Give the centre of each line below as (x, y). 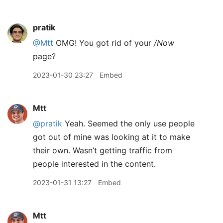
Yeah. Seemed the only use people (128, 123)
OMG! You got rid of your (104, 43)
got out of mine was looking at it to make (111, 137)
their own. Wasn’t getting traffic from (103, 150)
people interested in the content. (94, 164)
